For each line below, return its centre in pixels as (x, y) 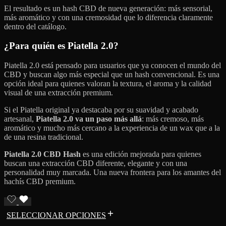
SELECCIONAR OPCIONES (56, 215)
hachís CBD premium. (40, 181)
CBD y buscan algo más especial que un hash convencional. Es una (112, 74)
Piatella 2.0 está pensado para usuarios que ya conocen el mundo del (112, 65)
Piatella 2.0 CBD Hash (42, 154)
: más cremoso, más (173, 119)
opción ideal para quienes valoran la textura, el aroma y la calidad (108, 83)
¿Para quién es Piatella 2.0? (61, 46)
